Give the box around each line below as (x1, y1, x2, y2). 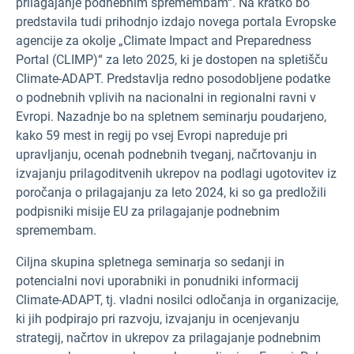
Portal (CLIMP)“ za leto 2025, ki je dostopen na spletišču (16, 52, 328, 67)
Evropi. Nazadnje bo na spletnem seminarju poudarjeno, (16, 109, 326, 124)
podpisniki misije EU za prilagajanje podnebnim (16, 204, 280, 219)
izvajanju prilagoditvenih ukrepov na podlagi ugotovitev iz (16, 166, 337, 181)
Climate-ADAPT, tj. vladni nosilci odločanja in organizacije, (16, 292, 338, 307)
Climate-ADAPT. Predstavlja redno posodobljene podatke (16, 71, 330, 86)
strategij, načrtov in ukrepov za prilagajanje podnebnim (16, 330, 321, 345)
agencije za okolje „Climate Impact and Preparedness (16, 33, 311, 48)
